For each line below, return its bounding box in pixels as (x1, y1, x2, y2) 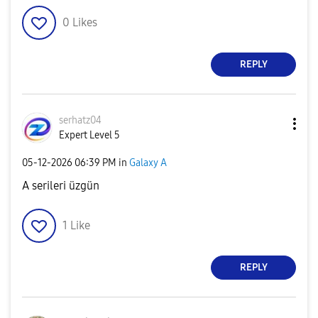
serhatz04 (59, 114, 102, 126)
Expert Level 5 (59, 128, 120, 141)
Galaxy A (129, 157, 167, 170)
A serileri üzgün (22, 178, 99, 192)
